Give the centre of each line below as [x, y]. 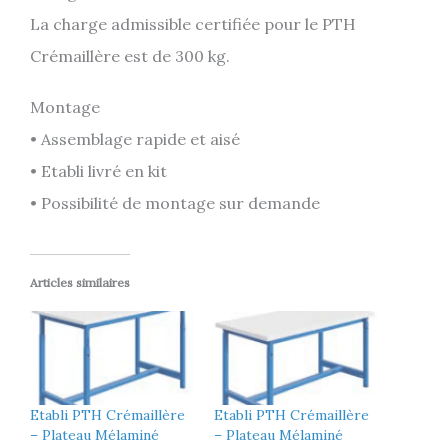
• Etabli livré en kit [98, 171]
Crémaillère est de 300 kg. [130, 55]
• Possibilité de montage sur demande [175, 203]
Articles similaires [80, 283]
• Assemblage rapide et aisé [135, 139]
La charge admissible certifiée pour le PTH [193, 23]
